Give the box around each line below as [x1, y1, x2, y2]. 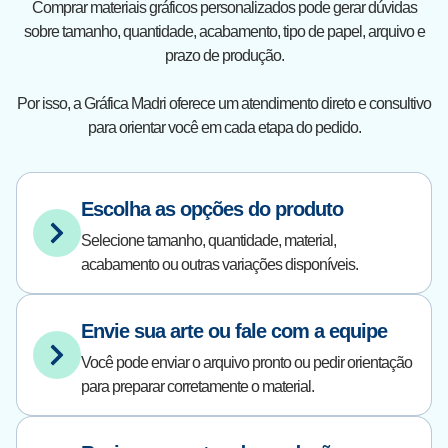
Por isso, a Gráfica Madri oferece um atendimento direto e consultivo [17, 95, 431, 112]
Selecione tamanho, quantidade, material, [81, 232, 336, 249]
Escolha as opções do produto [81, 198, 343, 220]
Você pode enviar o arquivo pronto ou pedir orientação [81, 354, 412, 371]
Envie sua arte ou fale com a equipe [81, 320, 387, 342]
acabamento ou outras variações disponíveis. [81, 256, 358, 273]
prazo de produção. [164, 47, 284, 64]
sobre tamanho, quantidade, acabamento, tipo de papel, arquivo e [23, 23, 425, 40]
